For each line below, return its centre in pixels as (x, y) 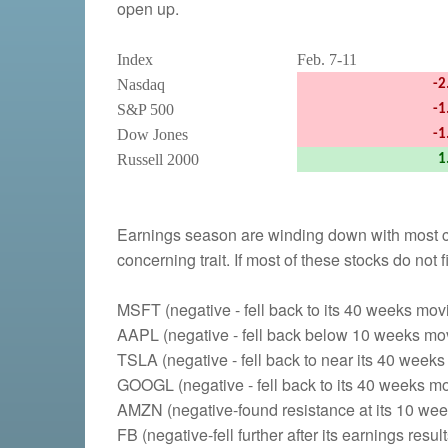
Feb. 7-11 (327, 59)
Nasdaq (141, 84)
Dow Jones (152, 134)
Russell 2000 (158, 159)
